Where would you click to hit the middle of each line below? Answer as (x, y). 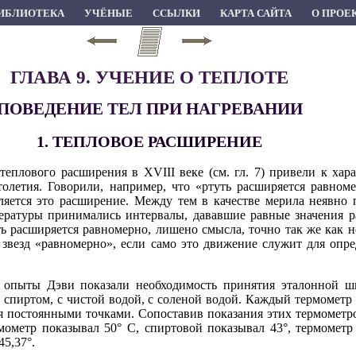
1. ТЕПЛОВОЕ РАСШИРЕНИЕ (149, 141)
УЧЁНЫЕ (108, 13)
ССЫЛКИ (176, 13)
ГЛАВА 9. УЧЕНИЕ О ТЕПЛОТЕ (149, 78)
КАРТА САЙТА (255, 13)
